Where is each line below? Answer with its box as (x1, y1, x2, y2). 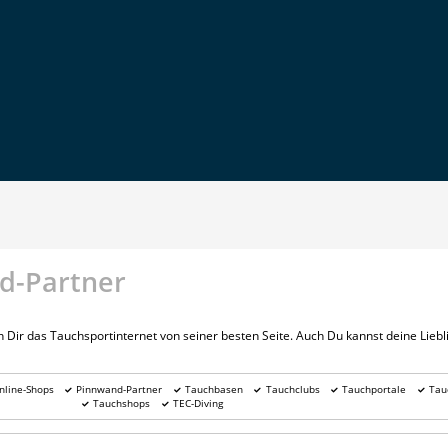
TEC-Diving (172, 396, 223, 411)
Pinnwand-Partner (76, 382, 163, 397)
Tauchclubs (265, 382, 320, 397)
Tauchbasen (184, 382, 243, 397)
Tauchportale (342, 382, 407, 397)
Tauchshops (93, 396, 151, 411)
